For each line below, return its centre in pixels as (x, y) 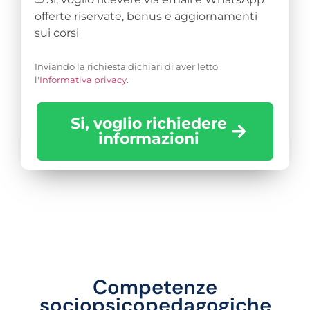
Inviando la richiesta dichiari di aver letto (126, 67)
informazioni (148, 139)
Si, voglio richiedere (148, 124)
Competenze (155, 288)
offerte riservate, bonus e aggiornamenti (146, 16)
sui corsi (57, 33)
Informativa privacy (83, 80)
